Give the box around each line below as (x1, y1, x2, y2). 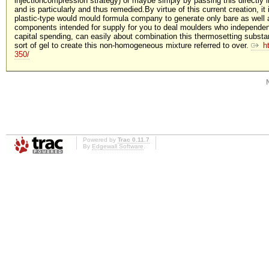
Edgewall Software (92, 143, 144, 150)
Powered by (83, 136, 118, 144)
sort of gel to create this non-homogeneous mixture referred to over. (14, 41, 251, 50)
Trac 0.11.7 (118, 136, 150, 144)
